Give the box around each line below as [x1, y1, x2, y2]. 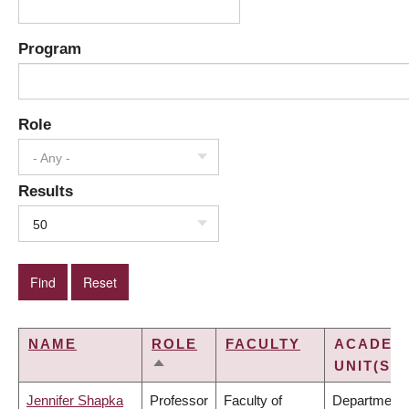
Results [18, 183, 73, 200]
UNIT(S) [334, 358, 397, 374]
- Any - [33, 151, 70, 166]
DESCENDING [152, 381, 262, 397]
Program [18, 40, 81, 58]
